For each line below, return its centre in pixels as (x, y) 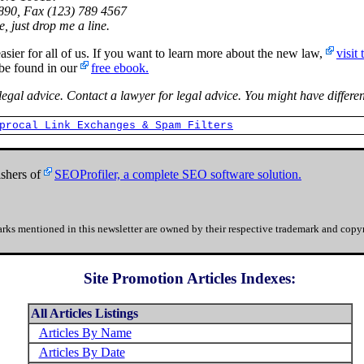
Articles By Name (85, 333)
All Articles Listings (84, 314)
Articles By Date (82, 353)
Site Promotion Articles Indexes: (190, 279)
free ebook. (120, 67)
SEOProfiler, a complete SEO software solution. (178, 174)
